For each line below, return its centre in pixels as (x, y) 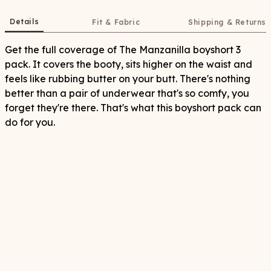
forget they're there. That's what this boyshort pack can (133, 108)
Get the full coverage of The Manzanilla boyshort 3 (123, 50)
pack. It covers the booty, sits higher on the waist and (129, 64)
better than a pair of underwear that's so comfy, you (127, 93)
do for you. (30, 122)
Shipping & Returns (227, 22)
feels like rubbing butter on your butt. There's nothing (128, 79)
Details (24, 21)
